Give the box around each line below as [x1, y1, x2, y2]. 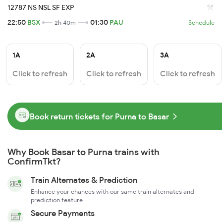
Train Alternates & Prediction [31, 175, 137, 185]
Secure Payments [31, 208, 95, 219]
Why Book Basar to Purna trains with [7, 146, 160, 158]
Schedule [188, 18, 215, 26]
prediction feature [31, 196, 83, 204]
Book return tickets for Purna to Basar [30, 111, 169, 121]
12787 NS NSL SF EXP [7, 3, 74, 12]
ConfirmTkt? [7, 156, 61, 167]
